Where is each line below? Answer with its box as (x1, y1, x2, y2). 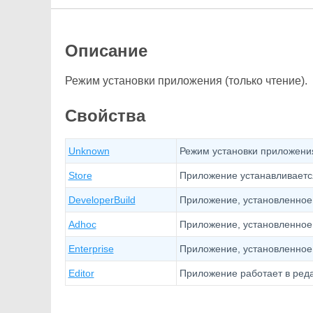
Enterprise (68, 243, 114, 254)
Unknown (68, 145, 110, 156)
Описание (64, 41, 147, 60)
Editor (68, 268, 94, 279)
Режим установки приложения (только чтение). (64, 75, 307, 87)
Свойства (64, 106, 145, 125)
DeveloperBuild (68, 194, 136, 205)
